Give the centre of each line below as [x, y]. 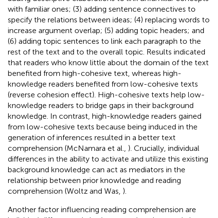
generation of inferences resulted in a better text [92, 137]
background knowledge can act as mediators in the [97, 169]
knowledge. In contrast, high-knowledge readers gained [105, 116]
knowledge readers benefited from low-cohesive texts [103, 84]
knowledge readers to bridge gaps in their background [101, 105]
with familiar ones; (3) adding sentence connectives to [102, 9]
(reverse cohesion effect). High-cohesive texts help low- [106, 94]
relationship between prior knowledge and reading [94, 180]
